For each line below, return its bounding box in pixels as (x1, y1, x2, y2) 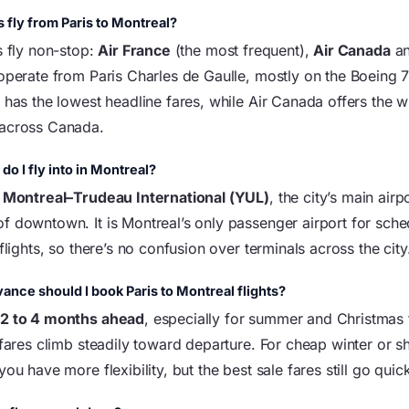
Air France (98, 41, 171, 59)
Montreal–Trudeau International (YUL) (2, 188, 270, 206)
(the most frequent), (170, 41, 314, 59)
